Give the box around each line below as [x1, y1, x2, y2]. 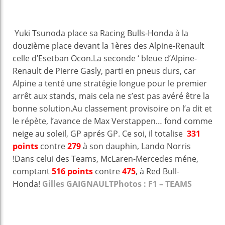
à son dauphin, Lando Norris [83, 140, 191, 152]
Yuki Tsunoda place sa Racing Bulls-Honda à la [13, 27, 188, 39]
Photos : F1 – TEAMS [114, 178, 192, 189]
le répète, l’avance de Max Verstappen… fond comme [13, 115, 212, 127]
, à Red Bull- [136, 165, 179, 177]
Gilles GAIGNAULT [42, 178, 114, 189]
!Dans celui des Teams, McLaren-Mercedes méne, [13, 153, 198, 164]
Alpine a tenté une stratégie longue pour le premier [13, 77, 207, 89]
